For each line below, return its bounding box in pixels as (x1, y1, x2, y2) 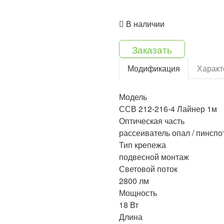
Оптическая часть (118, 115, 184, 126)
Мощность (118, 187, 157, 198)
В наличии (123, 18, 164, 29)
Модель (118, 91, 147, 102)
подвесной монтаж (118, 151, 189, 162)
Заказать (132, 42, 172, 56)
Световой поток (118, 163, 177, 174)
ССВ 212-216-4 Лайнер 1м (118, 103, 217, 114)
